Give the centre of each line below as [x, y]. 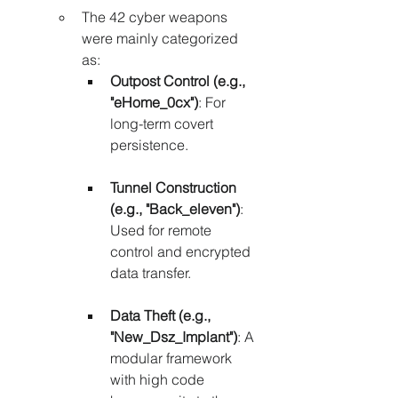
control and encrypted [182, 252]
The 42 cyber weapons [156, 17]
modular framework [173, 358]
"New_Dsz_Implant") [174, 337]
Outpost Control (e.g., [179, 81]
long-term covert [163, 124]
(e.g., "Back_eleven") [175, 209]
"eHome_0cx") [154, 103]
